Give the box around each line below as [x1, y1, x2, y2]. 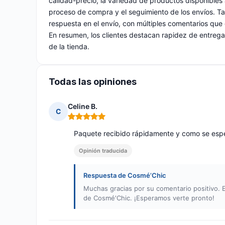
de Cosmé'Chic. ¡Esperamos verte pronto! [83, 194, 214, 202]
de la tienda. [49, 42, 89, 51]
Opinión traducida [79, 147, 127, 155]
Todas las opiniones [49, 76, 137, 87]
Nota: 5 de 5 [67, 116, 110, 126]
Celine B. [68, 102, 97, 111]
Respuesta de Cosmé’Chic [83, 171, 166, 180]
